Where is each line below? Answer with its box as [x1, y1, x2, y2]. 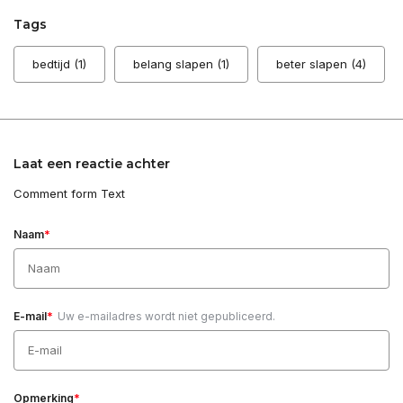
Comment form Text [13, 185, 125, 201]
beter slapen [276, 56, 351, 71]
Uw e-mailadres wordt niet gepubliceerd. [58, 309, 275, 323]
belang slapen [133, 56, 217, 71]
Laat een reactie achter [13, 155, 170, 172]
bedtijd [32, 56, 74, 71]
